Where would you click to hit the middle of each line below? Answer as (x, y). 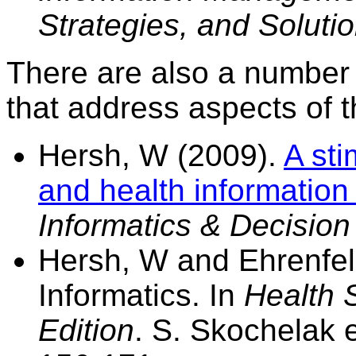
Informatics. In (141, 295)
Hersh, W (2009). (161, 155)
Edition (86, 330)
